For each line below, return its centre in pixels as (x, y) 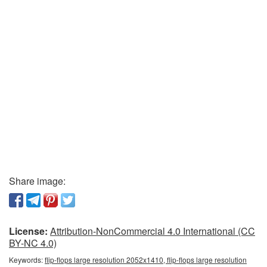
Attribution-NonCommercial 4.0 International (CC (153, 231)
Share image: (37, 181)
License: (28, 231)
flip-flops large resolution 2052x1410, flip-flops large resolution (146, 260)
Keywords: (27, 260)
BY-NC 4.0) (33, 243)
